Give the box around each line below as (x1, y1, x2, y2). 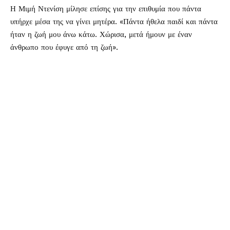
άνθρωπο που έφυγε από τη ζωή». (10, 43, 118, 52)
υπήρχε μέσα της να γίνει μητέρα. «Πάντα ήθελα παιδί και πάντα (10, 17, 218, 26)
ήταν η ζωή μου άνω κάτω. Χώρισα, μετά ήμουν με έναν (10, 30, 192, 39)
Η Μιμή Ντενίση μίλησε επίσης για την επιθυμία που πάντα (10, 4, 201, 13)
